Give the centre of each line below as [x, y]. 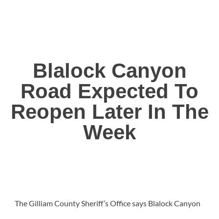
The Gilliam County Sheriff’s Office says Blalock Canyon [108, 203]
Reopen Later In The [109, 112]
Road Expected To [109, 91]
